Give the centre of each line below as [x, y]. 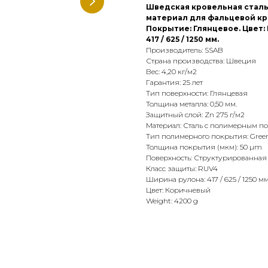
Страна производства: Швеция [201, 61]
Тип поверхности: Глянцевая [197, 93]
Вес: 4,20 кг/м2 [171, 72]
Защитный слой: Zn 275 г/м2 [195, 115]
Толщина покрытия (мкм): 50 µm [204, 147]
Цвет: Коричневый [178, 190]
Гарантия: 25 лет [174, 83]
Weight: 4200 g [172, 201]
